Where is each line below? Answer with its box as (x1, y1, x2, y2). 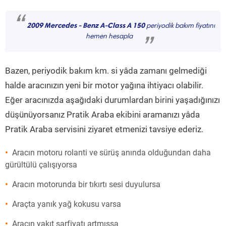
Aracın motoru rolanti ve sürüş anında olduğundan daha (12, 148, 211, 157)
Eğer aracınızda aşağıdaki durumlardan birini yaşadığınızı (5, 95, 220, 105)
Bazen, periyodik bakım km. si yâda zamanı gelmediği (5, 66, 207, 76)
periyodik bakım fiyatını (144, 23, 215, 30)
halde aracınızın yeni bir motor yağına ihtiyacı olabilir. (5, 80, 203, 90)
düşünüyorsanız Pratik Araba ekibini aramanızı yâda (5, 109, 200, 120)
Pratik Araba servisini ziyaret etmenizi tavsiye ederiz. (5, 124, 203, 134)
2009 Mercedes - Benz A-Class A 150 (26, 21, 145, 30)
